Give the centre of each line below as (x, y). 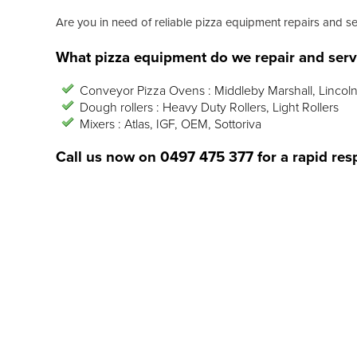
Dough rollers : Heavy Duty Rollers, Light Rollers (209, 107)
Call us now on (108, 157)
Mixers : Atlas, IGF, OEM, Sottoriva (171, 124)
